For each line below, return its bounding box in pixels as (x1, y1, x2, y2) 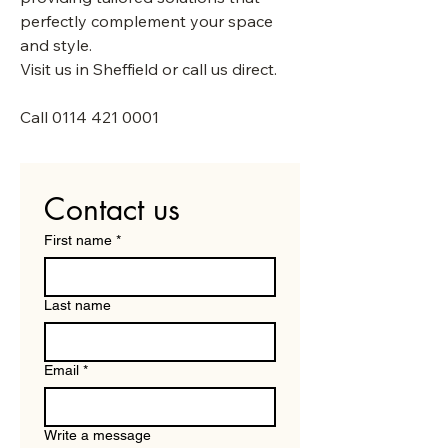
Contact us (44, 189, 180, 229)
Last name (44, 297, 111, 313)
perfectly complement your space (20, 11, 273, 31)
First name (44, 232, 112, 248)
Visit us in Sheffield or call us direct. (20, 59, 277, 79)
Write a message (44, 427, 151, 443)
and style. (20, 35, 92, 55)
